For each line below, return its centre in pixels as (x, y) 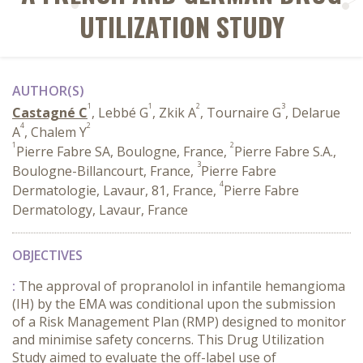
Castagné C (50, 113)
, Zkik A (174, 113)
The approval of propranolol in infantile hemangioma (182, 286)
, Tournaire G (241, 113)
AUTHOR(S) (48, 91)
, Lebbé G (120, 113)
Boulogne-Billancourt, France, (105, 171)
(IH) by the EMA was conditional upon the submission (174, 304)
